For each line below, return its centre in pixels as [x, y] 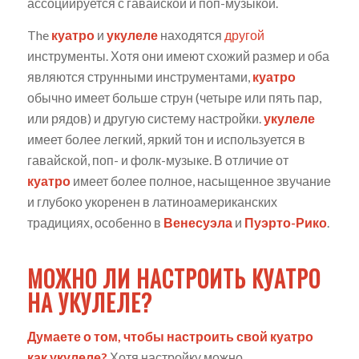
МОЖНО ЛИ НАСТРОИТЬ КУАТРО [173, 279]
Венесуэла [198, 223]
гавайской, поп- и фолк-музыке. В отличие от [157, 160]
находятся [191, 35]
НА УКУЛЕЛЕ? [89, 303]
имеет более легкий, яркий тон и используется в [166, 139]
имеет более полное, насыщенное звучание [200, 181]
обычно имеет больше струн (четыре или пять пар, [174, 98]
